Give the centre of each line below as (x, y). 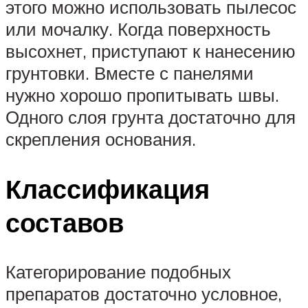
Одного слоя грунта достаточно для (151, 117)
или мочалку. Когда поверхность (138, 29)
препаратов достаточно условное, (144, 294)
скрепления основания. (101, 139)
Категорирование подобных (118, 272)
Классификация (108, 188)
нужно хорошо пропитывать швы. (142, 95)
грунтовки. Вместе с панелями (130, 73)
